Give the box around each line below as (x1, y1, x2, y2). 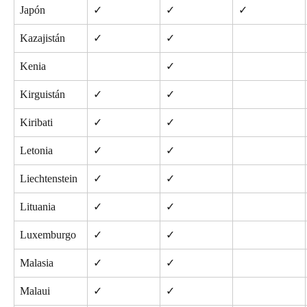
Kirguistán (20, 88, 65, 100)
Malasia (20, 256, 53, 269)
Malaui (20, 284, 50, 297)
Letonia (20, 144, 53, 156)
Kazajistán (20, 32, 65, 44)
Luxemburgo (20, 228, 76, 241)
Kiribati (20, 116, 53, 128)
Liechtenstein (20, 172, 77, 184)
